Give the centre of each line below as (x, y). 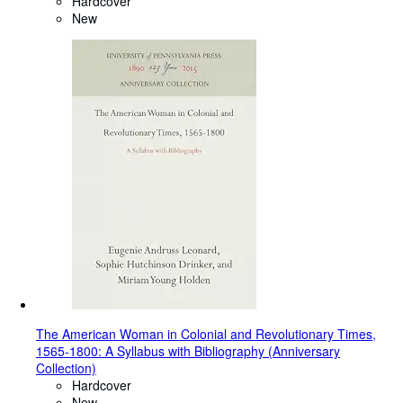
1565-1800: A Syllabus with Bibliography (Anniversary (188, 351)
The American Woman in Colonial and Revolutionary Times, (206, 334)
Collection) (66, 368)
